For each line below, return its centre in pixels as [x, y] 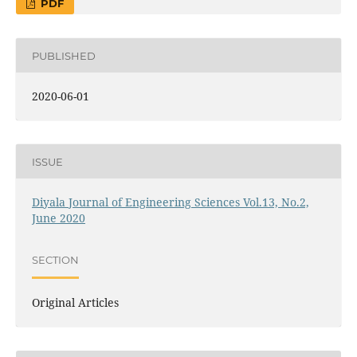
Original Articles [75, 303]
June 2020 [58, 218]
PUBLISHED [63, 55]
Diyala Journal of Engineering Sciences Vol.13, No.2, [170, 202]
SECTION [55, 259]
